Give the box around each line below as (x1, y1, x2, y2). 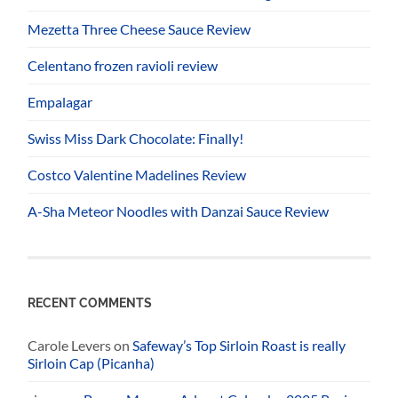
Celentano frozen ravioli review (28, 56, 219, 74)
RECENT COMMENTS (28, 294, 153, 310)
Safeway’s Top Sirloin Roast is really (132, 336, 346, 354)
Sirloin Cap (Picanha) (28, 354, 155, 371)
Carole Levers (28, 336, 112, 354)
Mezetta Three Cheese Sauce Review (28, 20, 251, 37)
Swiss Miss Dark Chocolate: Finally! (28, 129, 244, 147)
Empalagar (28, 92, 93, 110)
